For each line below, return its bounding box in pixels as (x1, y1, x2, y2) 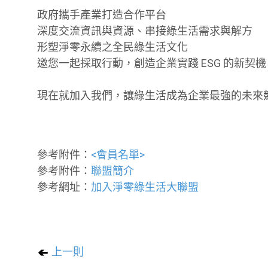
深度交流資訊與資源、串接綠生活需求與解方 (37, 24, 252, 37)
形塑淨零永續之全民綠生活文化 (37, 40, 188, 53)
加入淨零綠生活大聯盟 (91, 180, 199, 193)
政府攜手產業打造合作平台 (37, 8, 166, 21)
